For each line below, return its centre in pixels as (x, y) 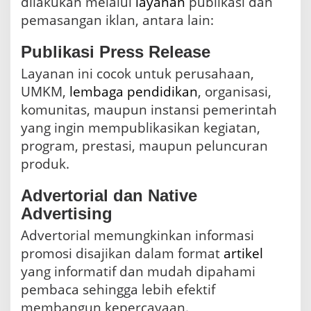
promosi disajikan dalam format (122, 254)
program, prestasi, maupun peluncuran (144, 146)
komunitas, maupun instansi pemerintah (149, 110)
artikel (243, 254)
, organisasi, (235, 92)
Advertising (67, 214)
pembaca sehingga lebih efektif (118, 290)
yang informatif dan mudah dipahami (138, 272)
